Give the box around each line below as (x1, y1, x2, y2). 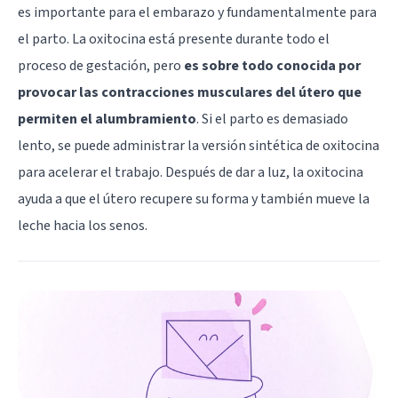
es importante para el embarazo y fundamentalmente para (18, 2, 377, 22)
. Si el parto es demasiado (196, 108, 348, 129)
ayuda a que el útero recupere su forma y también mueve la (18, 188, 370, 209)
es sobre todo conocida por (184, 55, 361, 76)
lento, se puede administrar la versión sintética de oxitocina (18, 135, 379, 155)
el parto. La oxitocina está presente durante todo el (18, 28, 330, 49)
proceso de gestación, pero (18, 55, 184, 76)
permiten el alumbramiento (18, 108, 196, 129)
